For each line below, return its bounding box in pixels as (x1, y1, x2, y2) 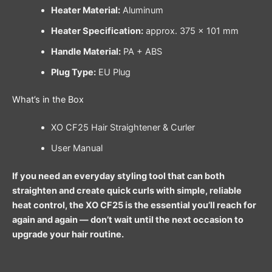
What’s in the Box (12, 94, 84, 106)
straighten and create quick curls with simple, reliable (12, 185, 242, 197)
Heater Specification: (50, 25, 143, 36)
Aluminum (120, 4, 163, 16)
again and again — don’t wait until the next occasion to (12, 214, 243, 226)
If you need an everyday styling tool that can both (12, 171, 225, 182)
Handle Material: (50, 46, 121, 57)
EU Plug (95, 66, 131, 78)
